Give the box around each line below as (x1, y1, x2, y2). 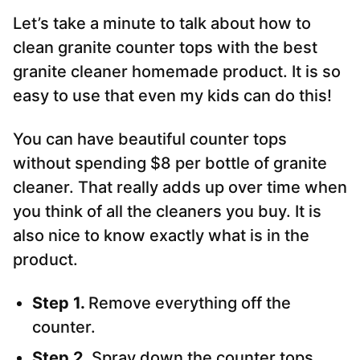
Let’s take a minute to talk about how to (13, 14, 311, 34)
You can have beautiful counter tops (13, 129, 287, 149)
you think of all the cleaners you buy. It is (13, 202, 321, 222)
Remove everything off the (88, 293, 291, 313)
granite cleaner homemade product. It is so (13, 62, 341, 82)
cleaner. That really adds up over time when (13, 178, 347, 198)
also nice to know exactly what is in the (13, 226, 309, 246)
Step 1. (32, 293, 88, 313)
